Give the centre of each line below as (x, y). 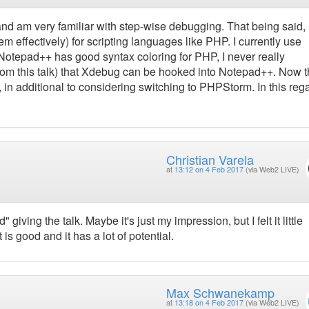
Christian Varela (210, 159)
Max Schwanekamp (220, 293)
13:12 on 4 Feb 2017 (209, 169)
